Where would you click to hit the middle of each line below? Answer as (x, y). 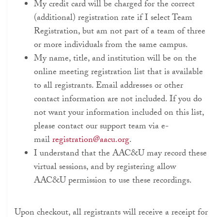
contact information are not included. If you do (118, 100)
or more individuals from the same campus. (111, 46)
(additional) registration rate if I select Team (113, 19)
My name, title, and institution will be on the (115, 60)
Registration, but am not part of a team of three (120, 32)
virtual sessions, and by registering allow (105, 168)
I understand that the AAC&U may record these (120, 155)
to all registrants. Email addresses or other (108, 87)
